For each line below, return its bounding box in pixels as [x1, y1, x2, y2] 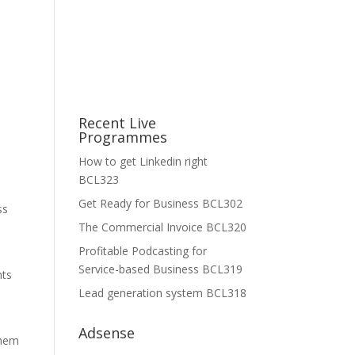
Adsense [78, 323, 135, 342]
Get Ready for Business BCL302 [78, 196, 242, 211]
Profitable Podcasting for [78, 243, 207, 258]
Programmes [78, 128, 167, 147]
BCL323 [78, 172, 119, 187]
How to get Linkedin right [78, 154, 208, 169]
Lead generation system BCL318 [78, 285, 246, 300]
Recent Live [78, 113, 156, 132]
